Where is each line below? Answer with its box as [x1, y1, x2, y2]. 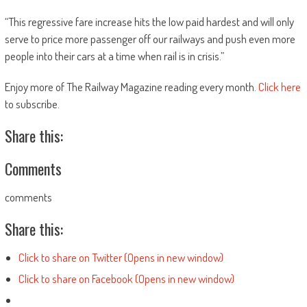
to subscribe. [4, 96, 60, 111]
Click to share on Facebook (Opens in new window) [18, 271, 234, 286]
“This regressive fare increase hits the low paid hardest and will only [4, 14, 294, 29]
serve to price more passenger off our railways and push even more [4, 31, 295, 46]
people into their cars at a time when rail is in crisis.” [4, 48, 224, 63]
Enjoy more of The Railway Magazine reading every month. [4, 79, 258, 94]
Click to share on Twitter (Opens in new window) [18, 249, 223, 265]
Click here [258, 79, 301, 94]
